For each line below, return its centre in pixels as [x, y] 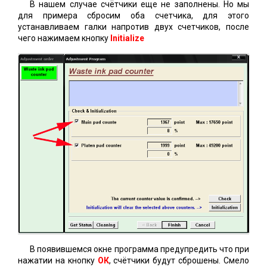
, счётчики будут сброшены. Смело [179, 261]
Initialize [127, 38]
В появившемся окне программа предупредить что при [139, 249]
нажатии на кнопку [58, 261]
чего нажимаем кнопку [63, 38]
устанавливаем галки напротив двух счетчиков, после [133, 27]
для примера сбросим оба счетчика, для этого [133, 15]
